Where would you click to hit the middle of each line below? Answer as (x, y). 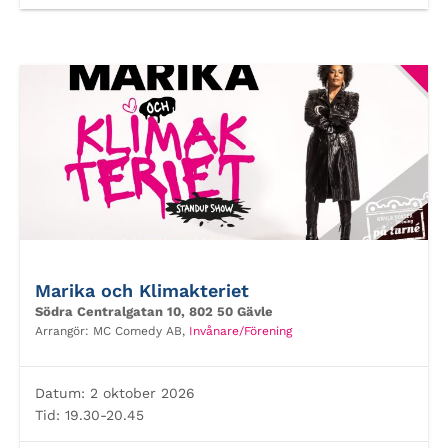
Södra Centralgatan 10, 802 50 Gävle (154, 311)
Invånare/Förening (240, 331)
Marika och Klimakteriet (142, 290)
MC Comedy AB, (141, 331)
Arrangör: (64, 331)
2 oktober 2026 (140, 393)
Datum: (60, 393)
